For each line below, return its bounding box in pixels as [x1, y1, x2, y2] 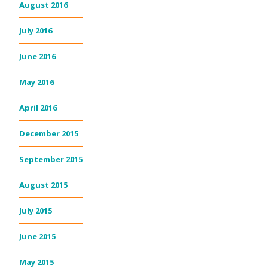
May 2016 [19, 76, 54, 87]
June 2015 [19, 230, 56, 242]
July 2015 [19, 205, 52, 216]
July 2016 [19, 25, 52, 36]
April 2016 [19, 102, 57, 113]
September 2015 [19, 153, 83, 165]
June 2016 [19, 50, 56, 62]
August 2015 [19, 179, 68, 190]
